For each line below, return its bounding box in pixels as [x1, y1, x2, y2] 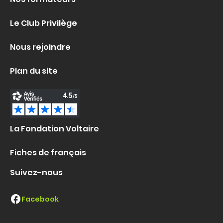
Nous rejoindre [10, 41, 71, 53]
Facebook [21, 194, 59, 204]
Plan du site [10, 65, 58, 77]
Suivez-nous [10, 167, 63, 179]
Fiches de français [10, 147, 86, 159]
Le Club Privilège [10, 17, 77, 29]
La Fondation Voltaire [10, 123, 99, 135]
